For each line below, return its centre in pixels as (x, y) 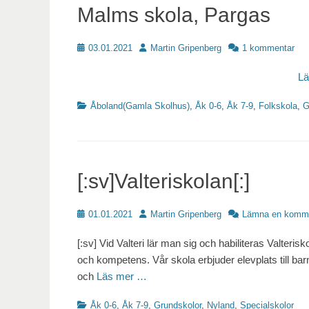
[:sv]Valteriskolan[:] (163, 181)
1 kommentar (268, 48)
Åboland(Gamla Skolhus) (140, 106)
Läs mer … (122, 277)
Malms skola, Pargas (174, 15)
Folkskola (278, 106)
